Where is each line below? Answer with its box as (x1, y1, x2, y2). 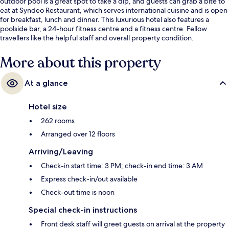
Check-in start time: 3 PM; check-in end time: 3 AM (41, 161, 203, 170)
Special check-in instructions (29, 204, 137, 215)
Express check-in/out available (41, 174, 138, 184)
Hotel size (29, 101, 67, 111)
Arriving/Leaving (29, 146, 93, 156)
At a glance (25, 78, 68, 88)
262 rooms (41, 116, 75, 125)
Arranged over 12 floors (41, 129, 115, 139)
